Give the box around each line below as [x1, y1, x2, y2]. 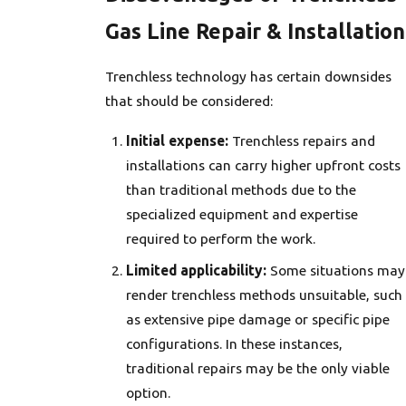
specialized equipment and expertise [126, 205, 359, 222]
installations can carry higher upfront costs [126, 156, 401, 173]
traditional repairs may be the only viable [126, 359, 391, 376]
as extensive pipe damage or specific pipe [126, 310, 391, 327]
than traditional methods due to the [126, 180, 357, 198]
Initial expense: [126, 131, 229, 149]
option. [126, 383, 171, 401]
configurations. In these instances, [126, 334, 343, 352]
